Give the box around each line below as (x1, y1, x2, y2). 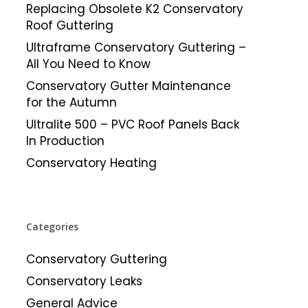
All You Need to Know (25, 56, 151, 72)
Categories (25, 220, 78, 233)
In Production (25, 133, 104, 149)
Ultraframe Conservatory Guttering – (25, 39, 246, 56)
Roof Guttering (25, 17, 113, 34)
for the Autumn (25, 94, 117, 111)
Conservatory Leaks (25, 273, 142, 289)
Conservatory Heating (25, 155, 157, 171)
